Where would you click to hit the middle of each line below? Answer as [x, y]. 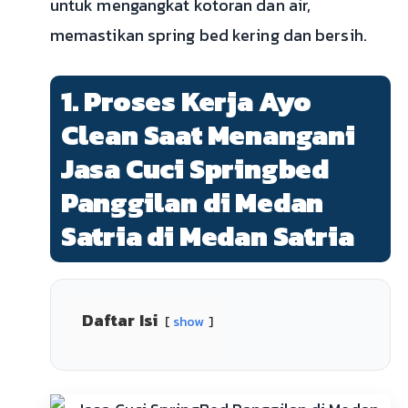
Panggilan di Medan [192, 203]
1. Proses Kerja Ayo [186, 102]
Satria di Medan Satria [207, 237]
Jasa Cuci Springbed [195, 169]
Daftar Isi [119, 321]
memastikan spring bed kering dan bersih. [208, 36]
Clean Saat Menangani [208, 136]
